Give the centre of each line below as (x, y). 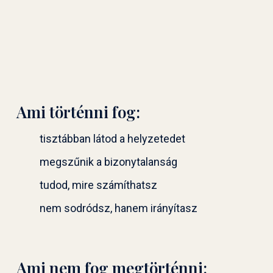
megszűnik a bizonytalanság (108, 161)
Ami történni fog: (78, 112)
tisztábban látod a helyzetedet (112, 138)
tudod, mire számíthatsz (98, 185)
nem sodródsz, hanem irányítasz (118, 208)
